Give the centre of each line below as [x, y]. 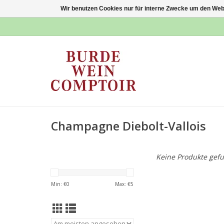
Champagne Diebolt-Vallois [128, 126]
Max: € [123, 184]
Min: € [59, 184]
